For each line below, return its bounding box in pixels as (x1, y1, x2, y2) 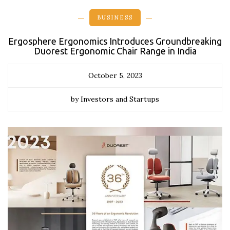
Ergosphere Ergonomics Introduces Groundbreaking (8, 36, 222, 46)
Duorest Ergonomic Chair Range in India (33, 46, 197, 56)
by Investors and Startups (71, 94, 159, 104)
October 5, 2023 (88, 71, 142, 80)
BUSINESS (97, 14, 133, 21)
